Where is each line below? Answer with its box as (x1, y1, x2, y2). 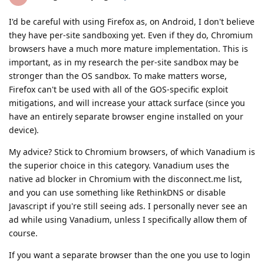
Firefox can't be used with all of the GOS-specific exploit (9, 84, 228, 95)
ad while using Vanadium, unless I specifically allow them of (9, 214, 247, 226)
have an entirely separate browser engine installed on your (9, 111, 243, 123)
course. (9, 227, 38, 239)
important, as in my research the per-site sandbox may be (9, 57, 239, 68)
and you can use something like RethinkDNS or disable (9, 187, 226, 199)
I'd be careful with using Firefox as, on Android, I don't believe (9, 16, 255, 28)
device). (9, 124, 39, 136)
